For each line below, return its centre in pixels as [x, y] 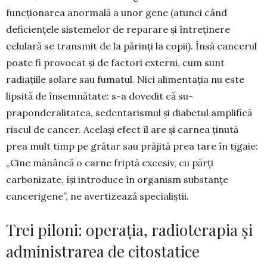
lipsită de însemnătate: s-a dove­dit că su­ [100, 96]
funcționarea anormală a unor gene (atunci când [117, 13]
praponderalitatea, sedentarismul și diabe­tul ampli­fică [129, 113]
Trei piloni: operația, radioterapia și [129, 230]
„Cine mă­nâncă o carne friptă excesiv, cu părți [110, 163]
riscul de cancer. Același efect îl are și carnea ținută [122, 130]
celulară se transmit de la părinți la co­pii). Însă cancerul [131, 46]
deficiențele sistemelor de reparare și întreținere [118, 30]
